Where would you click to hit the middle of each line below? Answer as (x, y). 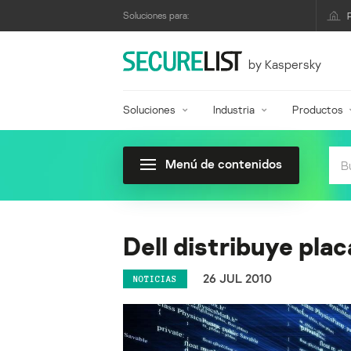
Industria (233, 109)
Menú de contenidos (224, 164)
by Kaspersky (284, 64)
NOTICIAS (155, 279)
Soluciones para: (156, 15)
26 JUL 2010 (237, 279)
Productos (317, 109)
